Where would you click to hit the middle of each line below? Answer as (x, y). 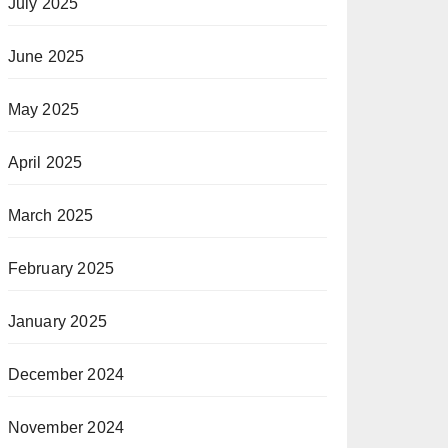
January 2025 (57, 321)
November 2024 (66, 427)
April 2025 (45, 162)
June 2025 (46, 56)
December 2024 (66, 374)
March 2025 (50, 215)
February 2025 (61, 268)
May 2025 (43, 109)
